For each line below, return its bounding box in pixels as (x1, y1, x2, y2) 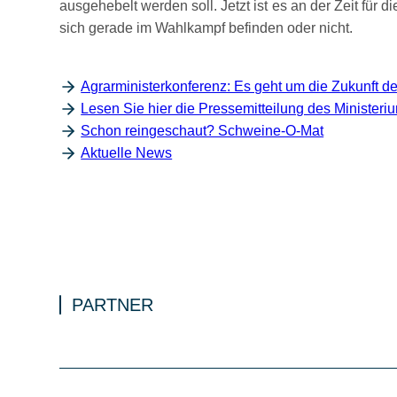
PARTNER (72, 295, 154, 315)
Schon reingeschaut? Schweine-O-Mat (81, 123, 324, 138)
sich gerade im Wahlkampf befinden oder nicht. (59, 20, 354, 35)
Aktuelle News (81, 145, 173, 160)
